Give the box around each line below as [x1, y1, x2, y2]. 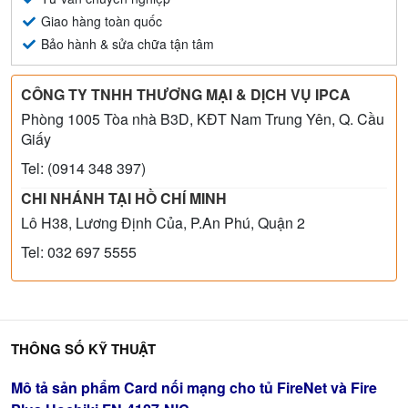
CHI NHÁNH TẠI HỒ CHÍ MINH [21, 187, 227, 209]
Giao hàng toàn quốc [36, 11, 162, 30]
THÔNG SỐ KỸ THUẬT [11, 338, 156, 359]
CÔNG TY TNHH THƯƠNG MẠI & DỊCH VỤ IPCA [21, 83, 351, 105]
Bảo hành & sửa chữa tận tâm [36, 34, 214, 53]
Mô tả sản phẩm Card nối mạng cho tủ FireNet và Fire [11, 376, 377, 398]
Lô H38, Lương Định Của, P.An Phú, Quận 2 [21, 211, 305, 233]
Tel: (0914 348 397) [21, 157, 146, 178]
